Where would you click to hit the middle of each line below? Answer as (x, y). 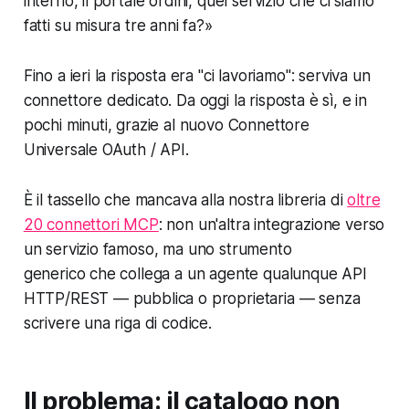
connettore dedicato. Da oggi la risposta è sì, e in (195, 101)
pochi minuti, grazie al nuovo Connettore (166, 126)
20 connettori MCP (91, 225)
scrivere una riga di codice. (117, 324)
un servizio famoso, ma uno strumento (157, 250)
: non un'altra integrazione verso (272, 225)
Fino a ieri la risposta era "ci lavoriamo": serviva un (197, 76)
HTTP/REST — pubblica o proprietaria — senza (192, 299)
